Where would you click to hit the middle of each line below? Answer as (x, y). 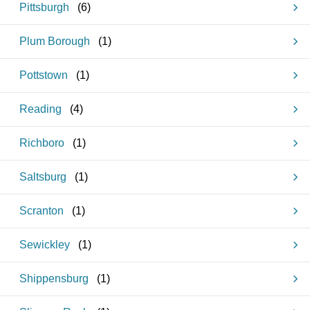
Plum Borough (55, 41)
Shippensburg (54, 279)
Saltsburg (43, 177)
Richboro (42, 143)
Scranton (42, 211)
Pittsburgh (44, 7)
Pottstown (44, 75)
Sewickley (45, 245)
